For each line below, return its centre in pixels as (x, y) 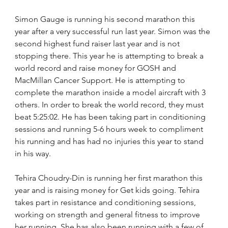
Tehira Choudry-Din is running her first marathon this (110, 178)
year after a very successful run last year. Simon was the (114, 31)
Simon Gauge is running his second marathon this (106, 19)
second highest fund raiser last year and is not (98, 44)
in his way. (33, 153)
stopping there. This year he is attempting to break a (110, 56)
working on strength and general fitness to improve (109, 215)
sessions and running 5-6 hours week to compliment (110, 129)
